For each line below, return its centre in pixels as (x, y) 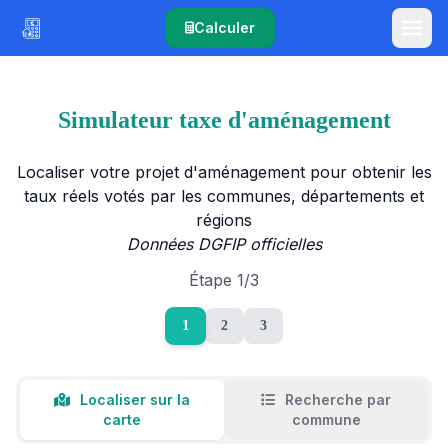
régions (224, 220)
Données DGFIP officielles (224, 244)
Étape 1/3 (224, 280)
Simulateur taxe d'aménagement (224, 120)
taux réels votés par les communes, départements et (224, 196)
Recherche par (336, 399)
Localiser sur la (133, 399)
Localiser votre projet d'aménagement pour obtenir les (224, 172)
